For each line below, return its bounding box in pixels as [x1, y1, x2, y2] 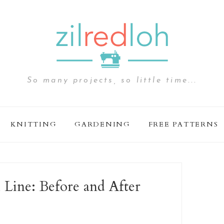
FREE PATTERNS [148, 119, 218, 129]
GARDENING [74, 119, 130, 129]
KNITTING [10, 119, 57, 129]
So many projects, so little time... [26, 76, 197, 84]
